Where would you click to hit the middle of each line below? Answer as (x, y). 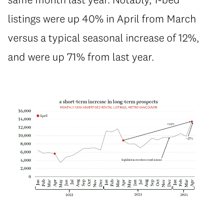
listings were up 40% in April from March (102, 18)
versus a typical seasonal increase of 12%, (103, 37)
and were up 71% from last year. (81, 56)
